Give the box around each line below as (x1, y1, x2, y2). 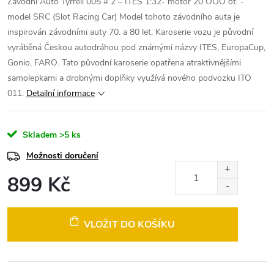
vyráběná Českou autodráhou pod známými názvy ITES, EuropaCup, (7, 42, 265, 53)
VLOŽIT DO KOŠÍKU (84, 218, 175, 231)
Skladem (20, 129, 57, 141)
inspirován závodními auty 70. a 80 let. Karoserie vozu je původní (7, 26, 253, 38)
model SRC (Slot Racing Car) (7, 11, 117, 23)
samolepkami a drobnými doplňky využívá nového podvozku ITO (7, 72, 251, 84)
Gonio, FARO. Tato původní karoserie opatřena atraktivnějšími (7, 57, 241, 68)
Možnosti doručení (26, 150, 98, 161)
